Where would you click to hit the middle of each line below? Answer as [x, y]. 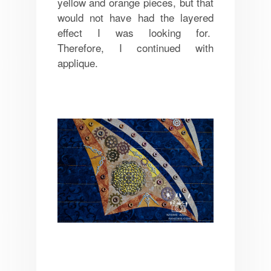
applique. [77, 62]
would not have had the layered [135, 17]
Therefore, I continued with [135, 47]
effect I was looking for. [135, 32]
